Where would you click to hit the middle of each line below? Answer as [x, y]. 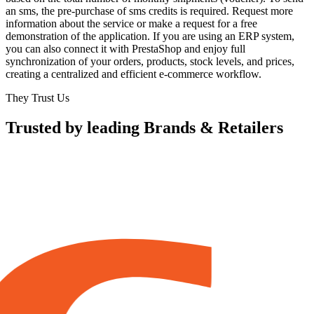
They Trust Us [37, 98]
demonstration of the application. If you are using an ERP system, [150, 36]
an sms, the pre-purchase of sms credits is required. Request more [149, 11]
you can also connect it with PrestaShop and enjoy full [125, 49]
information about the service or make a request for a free [131, 24]
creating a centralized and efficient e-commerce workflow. [134, 74]
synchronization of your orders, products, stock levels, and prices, [150, 62]
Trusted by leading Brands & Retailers [144, 128]
